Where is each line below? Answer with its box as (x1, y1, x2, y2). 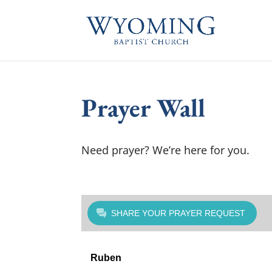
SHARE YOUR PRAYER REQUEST (111, 208, 246, 218)
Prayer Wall (81, 91, 206, 124)
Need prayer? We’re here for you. (81, 143, 250, 157)
